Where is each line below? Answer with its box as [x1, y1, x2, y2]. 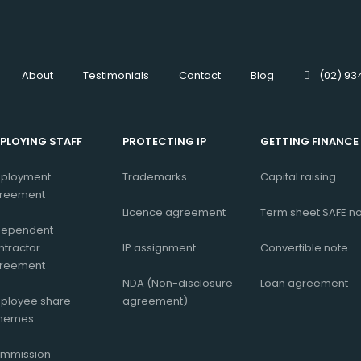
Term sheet [260, 205, 320, 221]
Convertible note [260, 240, 348, 256]
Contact [178, 68, 221, 84]
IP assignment [122, 240, 196, 256]
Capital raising [260, 169, 336, 185]
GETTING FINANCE [260, 134, 359, 150]
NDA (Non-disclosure [122, 276, 233, 292]
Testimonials [82, 68, 149, 84]
